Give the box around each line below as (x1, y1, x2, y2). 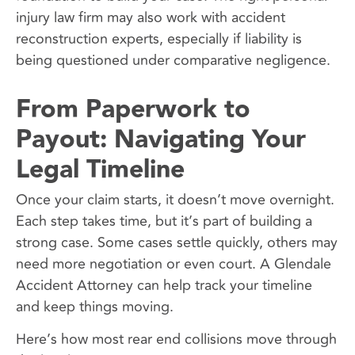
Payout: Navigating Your (16, 119, 306, 160)
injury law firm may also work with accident (16, 6, 285, 29)
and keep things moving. (16, 295, 174, 318)
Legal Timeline (16, 149, 185, 190)
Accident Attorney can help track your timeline (16, 273, 312, 296)
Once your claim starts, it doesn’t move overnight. (16, 188, 334, 211)
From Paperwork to (16, 89, 250, 130)
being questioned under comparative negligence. (16, 48, 330, 71)
